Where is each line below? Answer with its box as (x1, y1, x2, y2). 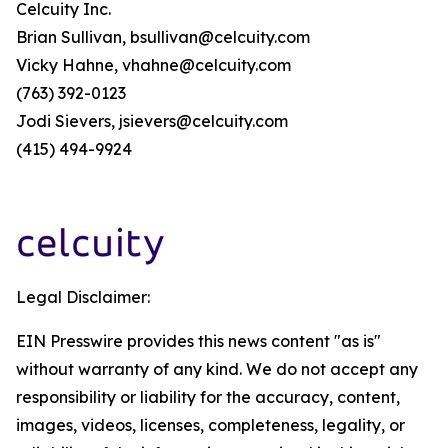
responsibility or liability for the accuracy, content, (16, 387, 400, 407)
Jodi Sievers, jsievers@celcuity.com (16, 111, 288, 131)
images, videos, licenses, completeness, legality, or (16, 415, 405, 435)
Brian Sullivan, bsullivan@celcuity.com (16, 27, 310, 47)
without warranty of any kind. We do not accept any (16, 359, 418, 379)
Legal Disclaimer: (16, 287, 150, 307)
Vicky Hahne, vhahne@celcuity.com (16, 55, 291, 75)
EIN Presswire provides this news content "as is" (16, 331, 381, 351)
